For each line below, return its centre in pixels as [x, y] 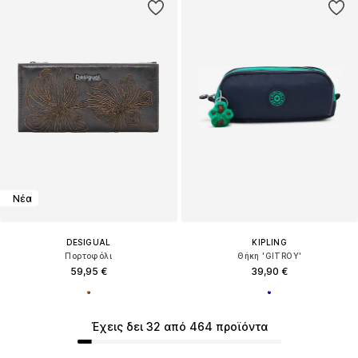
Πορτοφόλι [89, 256]
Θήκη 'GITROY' [270, 256]
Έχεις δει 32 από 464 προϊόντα [179, 326]
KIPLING [270, 243]
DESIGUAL [88, 243]
